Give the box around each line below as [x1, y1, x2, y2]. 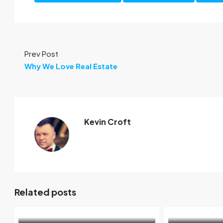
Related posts [14, 186, 76, 198]
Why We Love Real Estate [24, 61, 117, 71]
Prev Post [24, 49, 58, 58]
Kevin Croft [84, 116, 131, 127]
